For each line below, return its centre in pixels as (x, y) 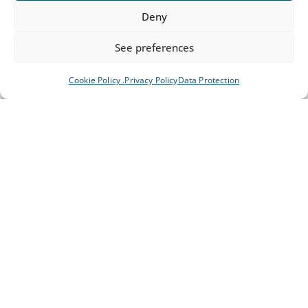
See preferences (154, 47)
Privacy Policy (151, 80)
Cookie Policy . (97, 80)
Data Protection (209, 80)
